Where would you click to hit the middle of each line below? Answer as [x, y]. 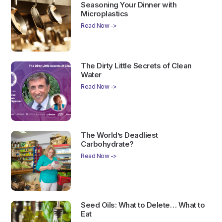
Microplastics [105, 13]
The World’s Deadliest [119, 135]
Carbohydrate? [107, 144]
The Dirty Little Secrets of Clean [136, 65]
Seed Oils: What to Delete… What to [143, 205]
